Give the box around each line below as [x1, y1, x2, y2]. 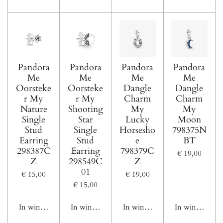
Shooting [68, 103, 103, 115]
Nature [20, 103, 47, 115]
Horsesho [119, 123, 156, 136]
